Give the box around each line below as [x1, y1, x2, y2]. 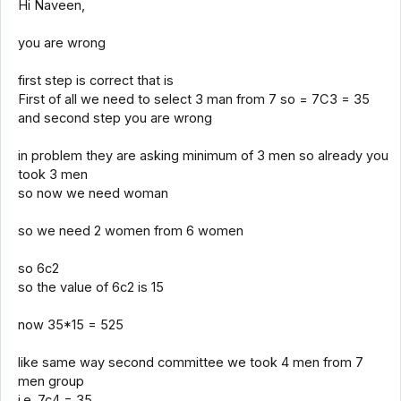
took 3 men [17, 166, 88, 183]
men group [17, 373, 84, 390]
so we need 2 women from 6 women [17, 223, 243, 240]
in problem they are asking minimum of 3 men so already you [17, 148, 388, 165]
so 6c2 [17, 260, 59, 277]
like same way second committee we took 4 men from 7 [17, 354, 363, 371]
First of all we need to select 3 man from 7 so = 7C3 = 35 [17, 91, 370, 108]
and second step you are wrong [17, 110, 212, 127]
